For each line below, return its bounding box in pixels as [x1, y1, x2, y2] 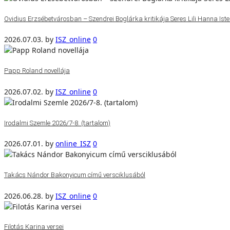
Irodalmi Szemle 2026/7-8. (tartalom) [4, 119, 110, 127]
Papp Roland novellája [4, 67, 70, 75]
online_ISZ [55, 139, 91, 149]
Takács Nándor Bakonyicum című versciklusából [4, 170, 145, 179]
